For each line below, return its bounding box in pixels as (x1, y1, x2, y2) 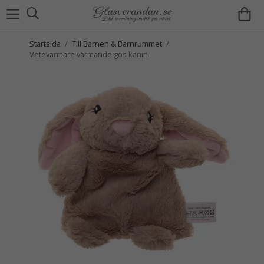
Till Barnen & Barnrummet (72, 38, 162, 49)
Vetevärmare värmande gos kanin (29, 49, 148, 60)
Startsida (29, 38, 61, 49)
